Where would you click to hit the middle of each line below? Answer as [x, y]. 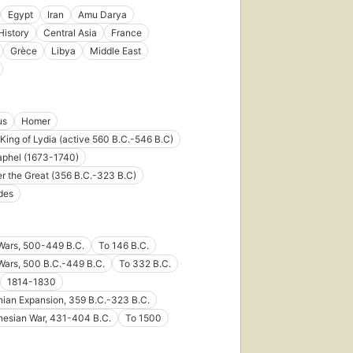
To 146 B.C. [124, 245]
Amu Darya [102, 14]
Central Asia [70, 32]
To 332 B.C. [145, 263]
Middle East [115, 50]
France [126, 32]
